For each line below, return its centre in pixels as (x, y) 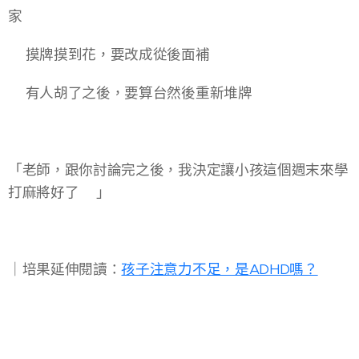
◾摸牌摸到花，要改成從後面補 (109, 55)
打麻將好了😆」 (59, 193)
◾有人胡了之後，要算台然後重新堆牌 (130, 93)
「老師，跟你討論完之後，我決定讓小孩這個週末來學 (178, 170)
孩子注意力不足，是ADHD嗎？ (220, 270)
